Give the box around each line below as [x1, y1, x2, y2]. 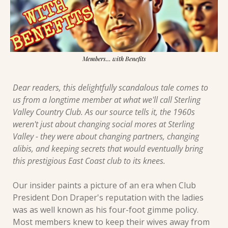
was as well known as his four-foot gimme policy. [13, 204, 198, 215]
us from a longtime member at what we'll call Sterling [13, 94, 201, 105]
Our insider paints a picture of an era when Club [13, 179, 196, 191]
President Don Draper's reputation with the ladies [13, 191, 204, 203]
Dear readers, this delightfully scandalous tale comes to [13, 81, 208, 93]
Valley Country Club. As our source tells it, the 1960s [13, 106, 195, 118]
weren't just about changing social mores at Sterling [13, 118, 194, 130]
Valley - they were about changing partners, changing [13, 130, 199, 142]
